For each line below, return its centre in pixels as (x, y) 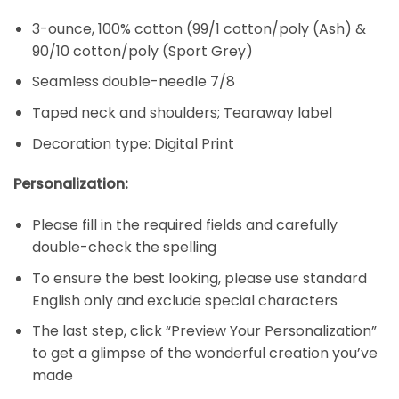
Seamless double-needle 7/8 (133, 82)
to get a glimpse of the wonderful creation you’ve (204, 354)
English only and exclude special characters (184, 300)
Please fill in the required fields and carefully (184, 225)
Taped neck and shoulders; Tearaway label (182, 112)
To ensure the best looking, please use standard (199, 278)
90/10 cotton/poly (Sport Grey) (142, 51)
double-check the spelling (124, 248)
